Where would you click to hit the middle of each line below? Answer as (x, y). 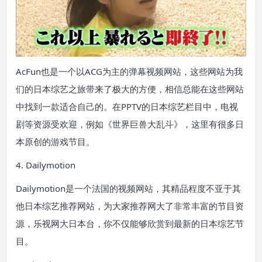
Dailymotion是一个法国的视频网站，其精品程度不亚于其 (128, 188)
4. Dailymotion (46, 165)
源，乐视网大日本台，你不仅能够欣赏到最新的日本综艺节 (130, 223)
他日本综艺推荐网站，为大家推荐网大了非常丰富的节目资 (130, 206)
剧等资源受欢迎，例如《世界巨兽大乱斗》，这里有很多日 (130, 124)
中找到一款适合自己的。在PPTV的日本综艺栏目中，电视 (127, 106)
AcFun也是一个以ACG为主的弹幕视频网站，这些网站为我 (129, 71)
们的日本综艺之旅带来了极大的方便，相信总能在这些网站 (130, 89)
